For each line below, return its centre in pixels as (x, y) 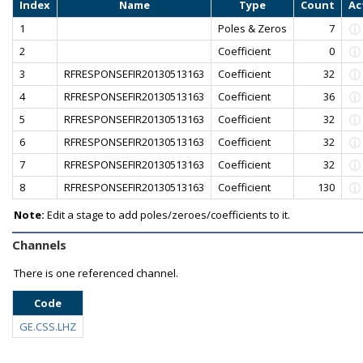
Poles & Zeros (252, 28)
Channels (39, 244)
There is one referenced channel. (96, 273)
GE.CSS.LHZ (48, 326)
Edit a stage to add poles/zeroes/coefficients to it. (167, 214)
